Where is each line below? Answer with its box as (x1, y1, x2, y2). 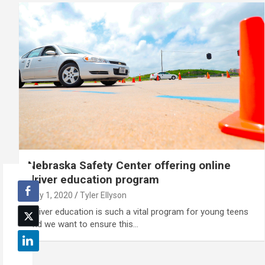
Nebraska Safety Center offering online (28, 158, 231, 172)
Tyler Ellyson (80, 190, 127, 200)
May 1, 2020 (28, 190, 73, 200)
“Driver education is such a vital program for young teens (28, 206, 248, 217)
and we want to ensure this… (28, 218, 138, 230)
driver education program (28, 172, 159, 186)
